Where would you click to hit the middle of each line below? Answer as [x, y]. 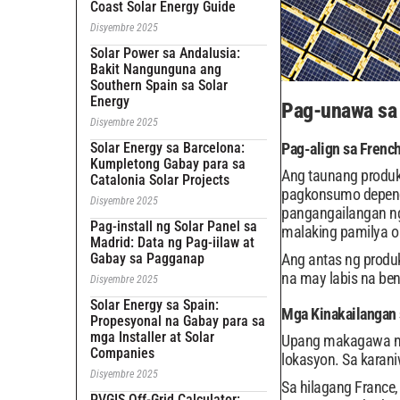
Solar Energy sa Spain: [154, 305]
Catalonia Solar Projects [160, 180]
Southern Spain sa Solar [159, 85]
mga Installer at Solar [152, 337]
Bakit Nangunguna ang [156, 69]
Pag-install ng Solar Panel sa [174, 226]
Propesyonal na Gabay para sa [178, 321]
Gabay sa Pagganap [147, 258]
